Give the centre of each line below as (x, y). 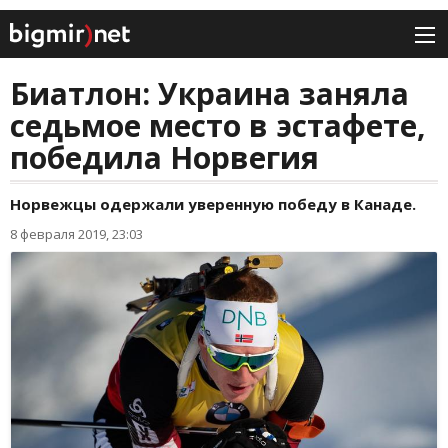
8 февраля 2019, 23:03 (76, 234)
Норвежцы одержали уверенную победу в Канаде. (213, 204)
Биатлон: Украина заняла (209, 94)
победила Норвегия (164, 158)
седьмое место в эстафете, (218, 126)
